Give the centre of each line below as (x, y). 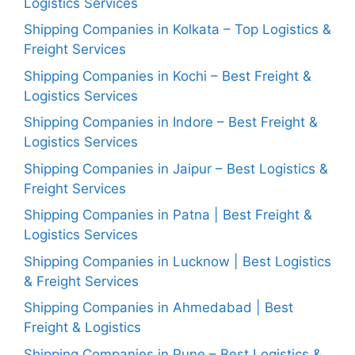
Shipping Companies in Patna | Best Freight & (168, 215)
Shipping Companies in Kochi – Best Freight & (168, 76)
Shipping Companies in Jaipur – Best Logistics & (176, 168)
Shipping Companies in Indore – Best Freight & (171, 122)
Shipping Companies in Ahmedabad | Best (158, 307)
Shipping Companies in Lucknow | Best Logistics (177, 261)
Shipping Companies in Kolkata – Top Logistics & (177, 29)
